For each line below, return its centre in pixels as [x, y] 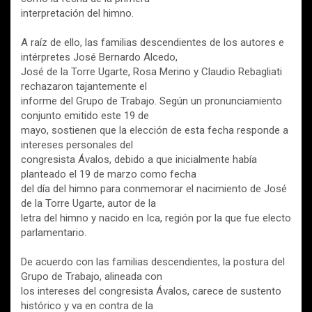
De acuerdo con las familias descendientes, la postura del [153, 262]
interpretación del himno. [77, 14]
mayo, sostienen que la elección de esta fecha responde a [155, 131]
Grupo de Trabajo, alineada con [92, 277]
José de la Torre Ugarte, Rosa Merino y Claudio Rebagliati [151, 72]
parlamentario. [54, 233]
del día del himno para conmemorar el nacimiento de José [154, 189]
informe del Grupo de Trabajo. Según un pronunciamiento [151, 101]
